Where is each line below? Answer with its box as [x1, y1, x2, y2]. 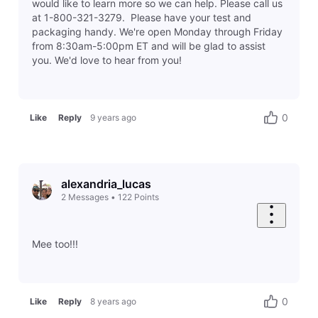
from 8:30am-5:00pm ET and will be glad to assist [31, 40, 265, 53]
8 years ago [90, 296, 137, 307]
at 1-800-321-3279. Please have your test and [31, 11, 251, 24]
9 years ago [90, 112, 137, 124]
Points [133, 192, 159, 203]
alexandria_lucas [60, 177, 151, 192]
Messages [67, 192, 109, 203]
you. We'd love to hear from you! [31, 54, 182, 67]
